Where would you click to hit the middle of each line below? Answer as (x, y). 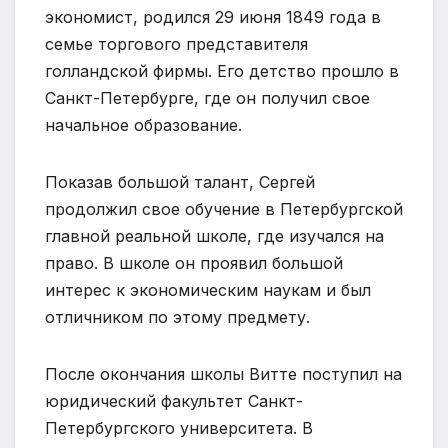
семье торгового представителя (176, 43)
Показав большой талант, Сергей (180, 181)
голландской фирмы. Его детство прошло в (222, 70)
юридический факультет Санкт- (174, 400)
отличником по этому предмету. (177, 316)
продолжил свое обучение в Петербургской (224, 208)
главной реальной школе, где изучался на (214, 235)
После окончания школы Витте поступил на (223, 373)
